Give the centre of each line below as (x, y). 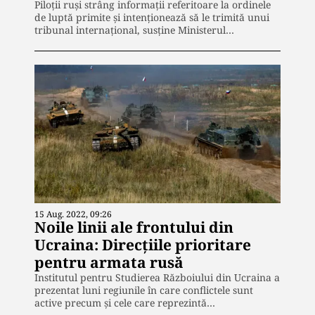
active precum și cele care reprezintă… (125, 302)
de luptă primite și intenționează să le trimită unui (152, 18)
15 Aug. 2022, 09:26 (73, 214)
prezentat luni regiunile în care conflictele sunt (144, 290)
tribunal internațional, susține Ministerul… (134, 30)
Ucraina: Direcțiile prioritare (143, 244)
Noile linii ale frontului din (134, 227)
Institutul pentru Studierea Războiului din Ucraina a (157, 277)
